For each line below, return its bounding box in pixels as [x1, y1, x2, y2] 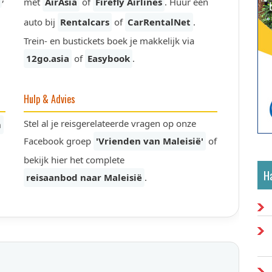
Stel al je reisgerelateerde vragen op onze [24, 117, 196, 129]
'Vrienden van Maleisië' [96, 135, 203, 147]
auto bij [24, 16, 58, 28]
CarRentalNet [127, 16, 191, 28]
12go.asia [26, 52, 69, 64]
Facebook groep [24, 135, 93, 147]
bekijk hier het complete [24, 154, 124, 166]
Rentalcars [60, 16, 109, 28]
